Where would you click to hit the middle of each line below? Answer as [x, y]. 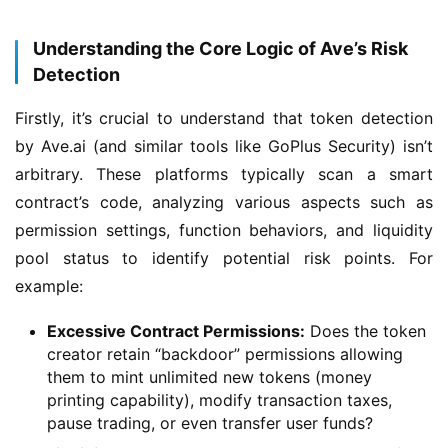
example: [49, 285]
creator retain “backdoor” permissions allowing [225, 353]
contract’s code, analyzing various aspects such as [224, 201]
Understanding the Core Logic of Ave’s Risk [220, 48]
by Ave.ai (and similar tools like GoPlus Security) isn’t [224, 145]
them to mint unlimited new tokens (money [209, 376]
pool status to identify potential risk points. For [224, 257]
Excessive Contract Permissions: [176, 330]
